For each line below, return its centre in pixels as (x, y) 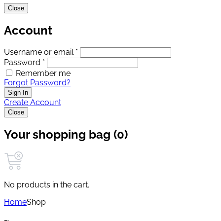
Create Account (33, 102)
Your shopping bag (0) (66, 134)
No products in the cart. (47, 185)
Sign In (18, 92)
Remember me (43, 73)
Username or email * (41, 52)
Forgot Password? (37, 82)
